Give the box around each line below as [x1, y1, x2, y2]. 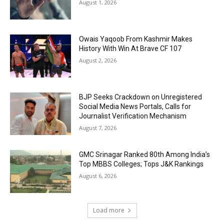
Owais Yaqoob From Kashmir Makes [79, 35, 193, 43]
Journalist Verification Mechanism [79, 111, 187, 120]
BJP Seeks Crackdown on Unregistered [79, 92, 202, 101]
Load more [92, 206, 124, 215]
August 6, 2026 [79, 172, 117, 180]
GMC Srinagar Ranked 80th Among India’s [79, 150, 210, 159]
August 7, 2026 [79, 123, 117, 131]
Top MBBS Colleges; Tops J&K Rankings [79, 160, 204, 168]
